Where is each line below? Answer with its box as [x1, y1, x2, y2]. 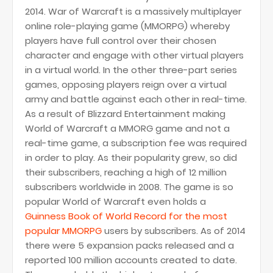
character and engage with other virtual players [25, 49, 244, 62]
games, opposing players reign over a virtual [25, 78, 227, 91]
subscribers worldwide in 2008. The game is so [25, 180, 233, 193]
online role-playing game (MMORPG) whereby [25, 19, 230, 32]
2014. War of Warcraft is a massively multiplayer [25, 5, 241, 18]
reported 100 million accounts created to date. [25, 253, 237, 266]
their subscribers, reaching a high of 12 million [25, 166, 227, 179]
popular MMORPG [25, 224, 102, 237]
